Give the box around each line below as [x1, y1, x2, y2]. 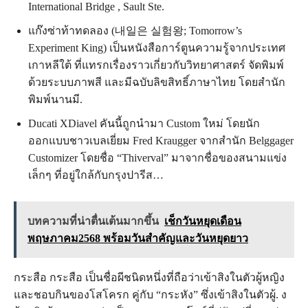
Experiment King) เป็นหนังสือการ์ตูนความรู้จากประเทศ [28, 42, 285, 54]
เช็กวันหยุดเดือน [164, 215, 241, 227]
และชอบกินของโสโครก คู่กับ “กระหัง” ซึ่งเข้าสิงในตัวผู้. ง [14, 289, 287, 300]
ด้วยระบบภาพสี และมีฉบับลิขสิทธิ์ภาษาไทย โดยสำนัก [28, 76, 285, 88]
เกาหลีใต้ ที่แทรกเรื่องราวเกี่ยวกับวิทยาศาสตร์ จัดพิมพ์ [28, 59, 284, 71]
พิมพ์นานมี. [28, 93, 82, 105]
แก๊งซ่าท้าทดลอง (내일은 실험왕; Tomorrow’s [28, 25, 242, 36]
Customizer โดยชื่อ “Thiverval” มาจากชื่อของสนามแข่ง [28, 152, 287, 164]
